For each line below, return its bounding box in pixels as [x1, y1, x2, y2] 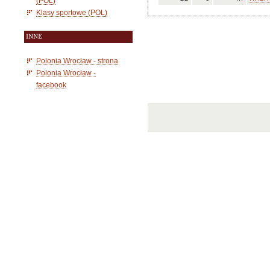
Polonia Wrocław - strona [36, 57, 118, 64]
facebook [36, 81, 66, 89]
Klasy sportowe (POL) [36, 8, 107, 16]
